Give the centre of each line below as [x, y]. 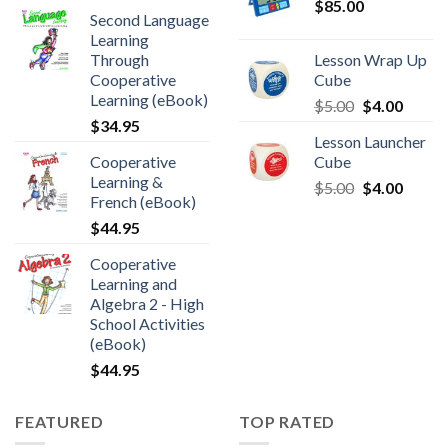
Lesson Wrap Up [370, 59]
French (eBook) [143, 201]
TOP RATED [287, 421]
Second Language [149, 19]
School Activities [147, 323]
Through [119, 59]
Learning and [133, 283]
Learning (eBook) [149, 99]
